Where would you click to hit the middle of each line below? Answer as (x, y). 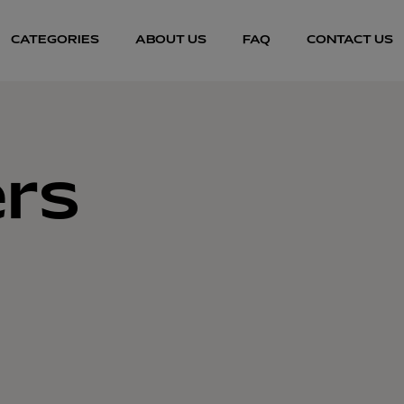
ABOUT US (171, 41)
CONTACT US (350, 41)
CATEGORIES (55, 41)
